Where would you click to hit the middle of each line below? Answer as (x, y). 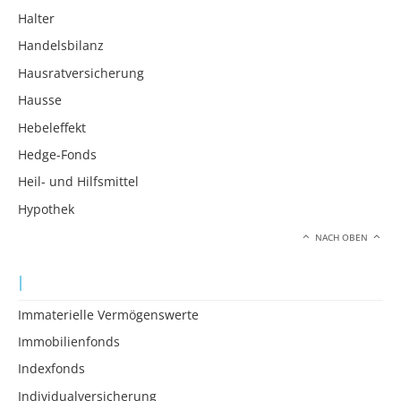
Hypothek (46, 209)
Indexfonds (51, 369)
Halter (36, 18)
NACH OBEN (342, 238)
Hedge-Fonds (57, 154)
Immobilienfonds (69, 342)
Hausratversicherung (81, 73)
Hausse (40, 100)
